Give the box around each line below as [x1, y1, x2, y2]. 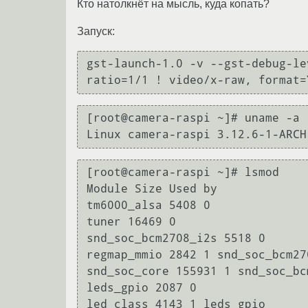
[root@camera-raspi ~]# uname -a [87, 111, 300, 125]
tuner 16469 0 [87, 215, 176, 229]
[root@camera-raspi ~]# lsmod [87, 166, 279, 179]
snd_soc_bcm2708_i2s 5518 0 [87, 232, 265, 245]
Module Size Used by [87, 182, 217, 196]
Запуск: [77, 25, 115, 37]
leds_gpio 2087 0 [87, 281, 197, 295]
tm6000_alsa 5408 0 [87, 199, 210, 212]
